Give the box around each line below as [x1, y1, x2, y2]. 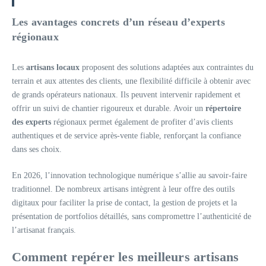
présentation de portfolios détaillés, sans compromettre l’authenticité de [12, 212, 251, 221]
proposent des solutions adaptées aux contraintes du [80, 63, 254, 72]
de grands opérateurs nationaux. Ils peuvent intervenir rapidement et [12, 90, 240, 99]
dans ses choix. [12, 145, 62, 154]
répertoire [205, 104, 241, 113]
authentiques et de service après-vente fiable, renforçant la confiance [12, 131, 241, 140]
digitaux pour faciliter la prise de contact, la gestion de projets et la [12, 198, 237, 207]
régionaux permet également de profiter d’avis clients [51, 118, 233, 126]
